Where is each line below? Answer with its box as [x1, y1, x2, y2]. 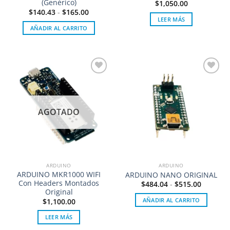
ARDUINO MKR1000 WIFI [17, 169, 101, 180]
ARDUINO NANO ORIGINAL [125, 169, 217, 180]
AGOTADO [38, 106, 80, 118]
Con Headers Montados [18, 178, 99, 188]
